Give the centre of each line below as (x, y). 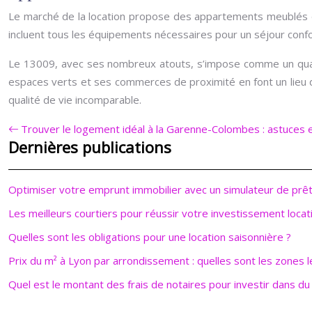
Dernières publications (90, 147)
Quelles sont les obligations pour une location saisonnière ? (150, 237)
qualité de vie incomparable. (75, 100)
